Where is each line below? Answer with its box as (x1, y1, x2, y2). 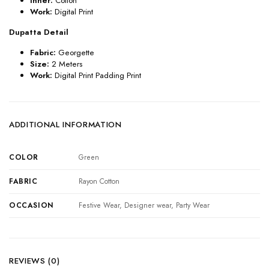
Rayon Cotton (79, 175, 120, 187)
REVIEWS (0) (9, 255, 60, 267)
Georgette (56, 46, 94, 58)
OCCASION (9, 199, 54, 211)
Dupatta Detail (9, 26, 68, 38)
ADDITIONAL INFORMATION (9, 118, 122, 130)
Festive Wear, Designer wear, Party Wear (79, 199, 210, 211)
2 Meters (52, 58, 82, 70)
